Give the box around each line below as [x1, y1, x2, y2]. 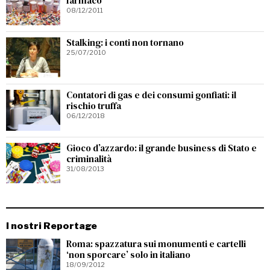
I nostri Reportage [6, 220, 97, 231]
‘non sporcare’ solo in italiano [66, 248, 190, 261]
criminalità [66, 152, 111, 165]
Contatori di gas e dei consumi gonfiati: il [66, 89, 236, 101]
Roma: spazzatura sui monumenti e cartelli [66, 237, 246, 250]
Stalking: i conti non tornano [66, 36, 184, 49]
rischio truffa [66, 99, 121, 112]
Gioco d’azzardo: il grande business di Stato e [66, 141, 257, 154]
